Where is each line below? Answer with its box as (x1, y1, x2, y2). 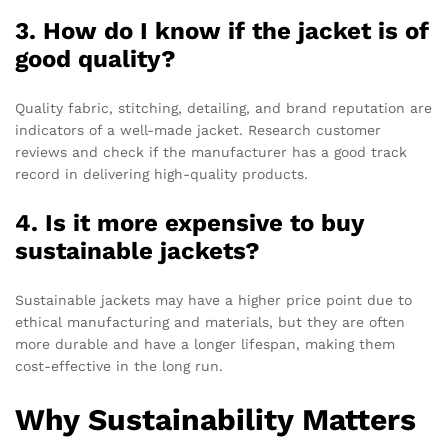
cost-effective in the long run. (15, 357, 223, 374)
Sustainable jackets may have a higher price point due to (15, 291, 412, 308)
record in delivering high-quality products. (15, 165, 308, 182)
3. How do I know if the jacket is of (15, 16, 429, 45)
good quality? (15, 44, 176, 73)
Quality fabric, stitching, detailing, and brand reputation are (15, 99, 432, 116)
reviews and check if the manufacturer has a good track (15, 143, 407, 160)
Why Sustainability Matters (15, 401, 416, 437)
